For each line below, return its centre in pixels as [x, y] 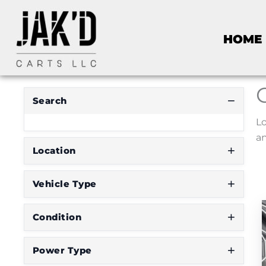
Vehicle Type [65, 184]
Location [54, 151]
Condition [57, 217]
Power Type [62, 250]
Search [50, 101]
